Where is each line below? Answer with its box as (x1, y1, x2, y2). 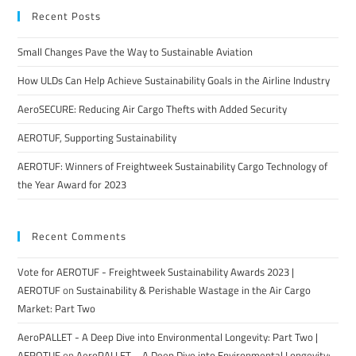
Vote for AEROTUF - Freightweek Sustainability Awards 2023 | (17, 263, 295, 280)
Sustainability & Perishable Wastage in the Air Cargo (76, 281, 311, 298)
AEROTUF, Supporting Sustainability (17, 129, 177, 145)
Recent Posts (32, 7, 102, 24)
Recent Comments (32, 227, 127, 244)
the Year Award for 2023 (17, 176, 127, 192)
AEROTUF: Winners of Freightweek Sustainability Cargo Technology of (17, 157, 328, 174)
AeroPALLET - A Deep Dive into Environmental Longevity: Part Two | (17, 328, 319, 345)
